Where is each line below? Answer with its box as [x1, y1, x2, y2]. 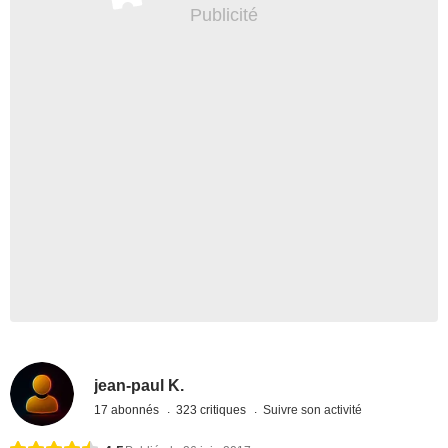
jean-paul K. [94, 376, 185, 394]
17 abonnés [94, 402, 163, 417]
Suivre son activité [263, 402, 363, 417]
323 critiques [176, 402, 250, 417]
